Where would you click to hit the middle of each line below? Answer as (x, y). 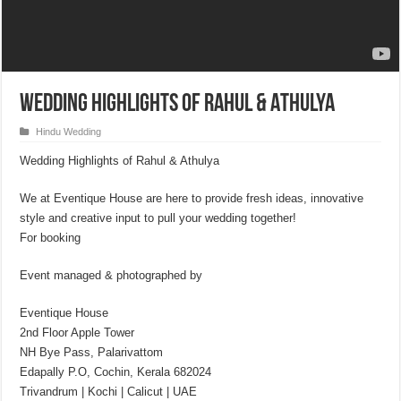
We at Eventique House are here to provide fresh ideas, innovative (192, 198)
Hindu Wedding (69, 132)
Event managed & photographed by (111, 275)
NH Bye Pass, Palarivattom (92, 352)
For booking (51, 238)
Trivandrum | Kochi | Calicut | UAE (109, 392)
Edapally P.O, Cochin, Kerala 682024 (116, 372)
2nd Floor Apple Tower (77, 333)
